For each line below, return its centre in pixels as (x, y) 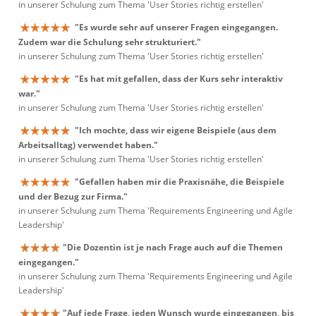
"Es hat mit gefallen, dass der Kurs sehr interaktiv (179, 79)
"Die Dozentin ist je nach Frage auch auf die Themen (173, 247)
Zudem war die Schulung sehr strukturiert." (110, 42)
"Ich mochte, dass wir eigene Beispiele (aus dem (176, 130)
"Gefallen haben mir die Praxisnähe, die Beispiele (180, 182)
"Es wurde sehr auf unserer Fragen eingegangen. (176, 27)
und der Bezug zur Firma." (73, 197)
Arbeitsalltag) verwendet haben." (88, 145)
